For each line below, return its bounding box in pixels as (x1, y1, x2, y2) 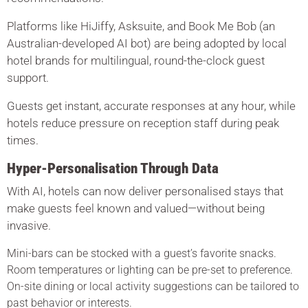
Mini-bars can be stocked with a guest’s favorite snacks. (7, 247, 276, 260)
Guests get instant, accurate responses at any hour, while (7, 99, 296, 113)
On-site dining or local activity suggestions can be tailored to (7, 280, 299, 293)
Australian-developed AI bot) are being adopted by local (7, 36, 287, 50)
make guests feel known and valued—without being (7, 201, 265, 215)
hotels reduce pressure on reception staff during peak (7, 116, 279, 130)
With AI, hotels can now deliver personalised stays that (7, 184, 283, 198)
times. (7, 133, 38, 147)
